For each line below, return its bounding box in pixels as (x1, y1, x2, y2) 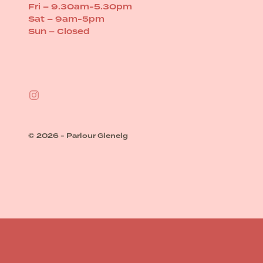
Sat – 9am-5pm (28, 13, 104, 25)
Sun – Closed (28, 25, 90, 38)
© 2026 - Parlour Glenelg (28, 130, 128, 141)
